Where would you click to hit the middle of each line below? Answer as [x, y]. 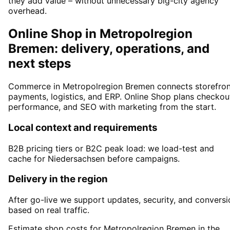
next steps [40, 64]
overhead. [27, 11]
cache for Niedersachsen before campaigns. [94, 158]
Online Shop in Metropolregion [100, 34]
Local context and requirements [83, 127]
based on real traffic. [49, 210]
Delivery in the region [58, 179]
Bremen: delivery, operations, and [109, 49]
